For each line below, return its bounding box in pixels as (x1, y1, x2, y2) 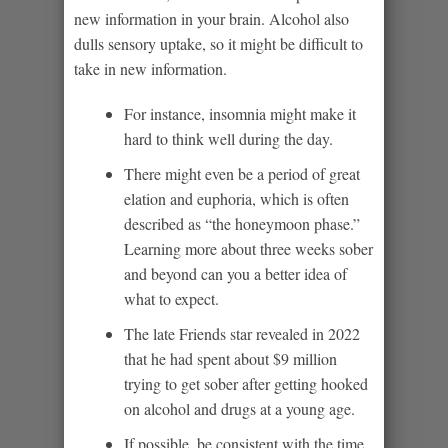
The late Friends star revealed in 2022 (124, 322, 360, 344)
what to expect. (124, 287, 219, 309)
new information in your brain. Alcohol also (74, 7, 349, 29)
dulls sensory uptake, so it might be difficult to (74, 32, 363, 54)
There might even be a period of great (124, 162, 360, 184)
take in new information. (74, 57, 227, 79)
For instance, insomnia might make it (124, 102, 356, 124)
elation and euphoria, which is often (124, 187, 349, 209)
